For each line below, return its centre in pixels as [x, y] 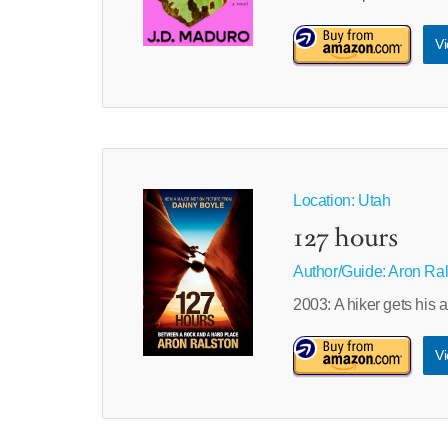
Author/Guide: [340, 271]
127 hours [345, 239]
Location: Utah [341, 200]
